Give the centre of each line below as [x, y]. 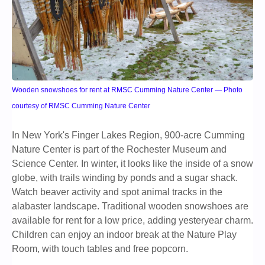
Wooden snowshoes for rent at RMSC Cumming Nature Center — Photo [127, 90]
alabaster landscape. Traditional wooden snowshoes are [130, 206]
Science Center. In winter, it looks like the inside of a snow [132, 163]
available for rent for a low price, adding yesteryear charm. [132, 220]
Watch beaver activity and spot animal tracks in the [117, 192]
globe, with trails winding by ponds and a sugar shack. [125, 177]
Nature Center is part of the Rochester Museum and [119, 149]
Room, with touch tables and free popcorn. [100, 248]
